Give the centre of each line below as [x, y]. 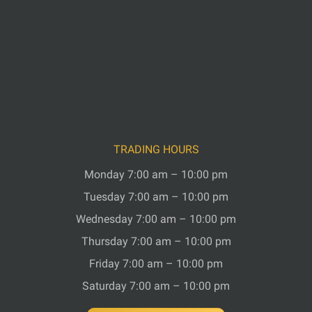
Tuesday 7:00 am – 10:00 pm [156, 197]
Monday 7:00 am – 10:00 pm [156, 175]
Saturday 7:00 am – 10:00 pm [156, 286]
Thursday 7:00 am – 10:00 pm [156, 242]
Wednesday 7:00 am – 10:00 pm [156, 219]
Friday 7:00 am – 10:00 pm [156, 264]
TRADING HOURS [156, 150]
